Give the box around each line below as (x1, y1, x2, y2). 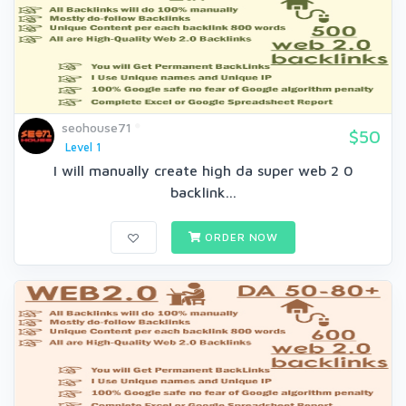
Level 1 (64, 140, 101, 155)
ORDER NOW (201, 230, 279, 245)
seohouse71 (62, 120, 131, 136)
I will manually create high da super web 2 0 (53, 162, 353, 179)
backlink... (169, 184, 237, 201)
